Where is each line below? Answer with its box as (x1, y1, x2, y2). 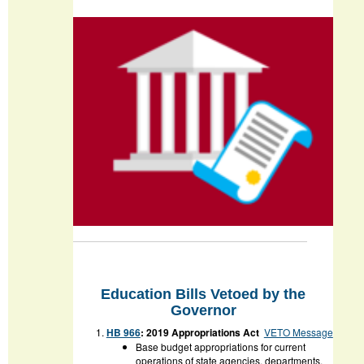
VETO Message (263, 324, 333, 339)
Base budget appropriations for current (135, 339, 305, 353)
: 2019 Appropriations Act (140, 324, 262, 340)
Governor (170, 301, 236, 318)
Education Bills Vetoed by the (101, 285, 305, 302)
